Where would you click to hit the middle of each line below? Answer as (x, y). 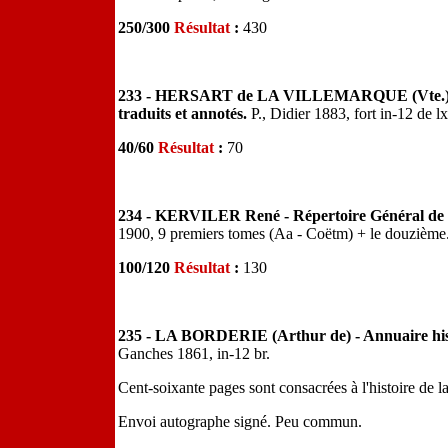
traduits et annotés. (184, 113)
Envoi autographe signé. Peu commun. (240, 421)
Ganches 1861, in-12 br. (194, 353)
